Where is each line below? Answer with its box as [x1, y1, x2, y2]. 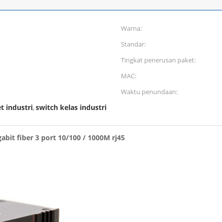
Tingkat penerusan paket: [121, 55, 196, 64]
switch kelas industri [36, 103, 107, 112]
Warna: [121, 24, 142, 33]
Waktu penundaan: [121, 87, 177, 96]
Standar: [121, 40, 146, 49]
